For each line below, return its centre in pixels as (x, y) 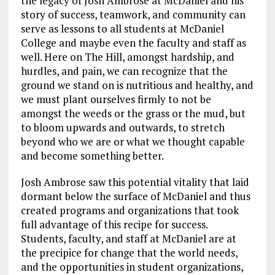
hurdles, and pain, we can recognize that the (124, 71)
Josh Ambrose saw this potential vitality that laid (135, 182)
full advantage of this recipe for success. (114, 224)
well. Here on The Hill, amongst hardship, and (127, 56)
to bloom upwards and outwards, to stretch (122, 127)
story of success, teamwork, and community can (133, 14)
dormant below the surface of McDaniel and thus (135, 196)
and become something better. (92, 155)
